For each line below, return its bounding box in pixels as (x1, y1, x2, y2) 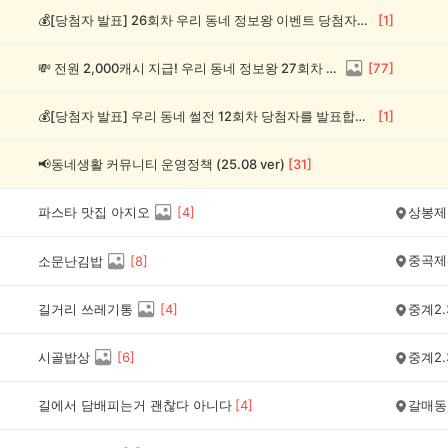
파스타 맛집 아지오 (38, 203, 150, 220)
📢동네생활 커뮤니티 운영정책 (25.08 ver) (38, 156, 285, 172)
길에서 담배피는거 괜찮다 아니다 (38, 397, 232, 413)
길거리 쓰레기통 (38, 300, 133, 317)
